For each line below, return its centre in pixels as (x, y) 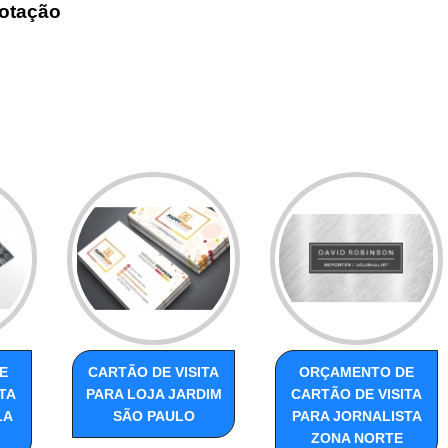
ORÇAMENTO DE (356, 372)
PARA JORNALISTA (356, 416)
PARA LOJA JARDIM (153, 394)
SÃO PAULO (153, 416)
